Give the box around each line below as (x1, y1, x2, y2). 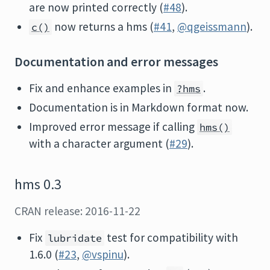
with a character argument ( (29, 136, 169, 151)
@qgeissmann (177, 19, 246, 34)
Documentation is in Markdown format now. (29, 100, 248, 115)
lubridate (48, 231, 102, 245)
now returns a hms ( (52, 19, 154, 34)
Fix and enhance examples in (29, 81, 174, 95)
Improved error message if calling (29, 119, 197, 134)
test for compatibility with (104, 230, 238, 245)
